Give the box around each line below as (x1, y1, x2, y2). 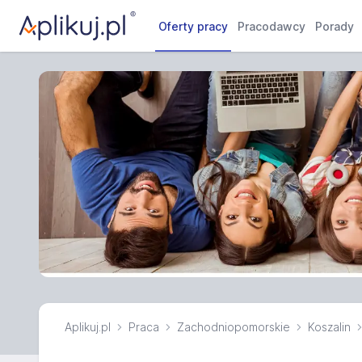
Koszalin (308, 319, 351, 334)
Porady (315, 19, 355, 33)
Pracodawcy (238, 19, 306, 33)
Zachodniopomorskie (177, 319, 290, 334)
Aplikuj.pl (65, 319, 111, 334)
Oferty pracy (158, 19, 229, 33)
